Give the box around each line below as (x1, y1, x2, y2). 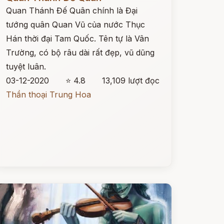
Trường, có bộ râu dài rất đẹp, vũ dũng (5, 47, 154, 57)
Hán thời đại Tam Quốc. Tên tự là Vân (5, 33, 149, 43)
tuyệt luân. (5, 61, 46, 71)
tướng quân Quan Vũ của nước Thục (5, 19, 145, 29)
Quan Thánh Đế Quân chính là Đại (5, 5, 137, 15)
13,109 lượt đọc (101, 75, 159, 85)
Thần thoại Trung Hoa (5, 89, 91, 99)
